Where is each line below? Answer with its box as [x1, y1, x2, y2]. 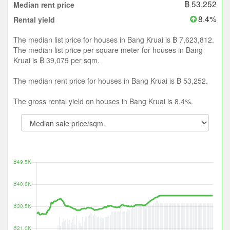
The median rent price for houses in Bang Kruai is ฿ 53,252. [13, 75, 208, 86]
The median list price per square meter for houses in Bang [13, 45, 203, 55]
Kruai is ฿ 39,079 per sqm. [13, 55, 100, 66]
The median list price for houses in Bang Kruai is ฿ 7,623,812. [13, 34, 214, 45]
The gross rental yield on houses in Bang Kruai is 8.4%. [13, 96, 193, 107]
